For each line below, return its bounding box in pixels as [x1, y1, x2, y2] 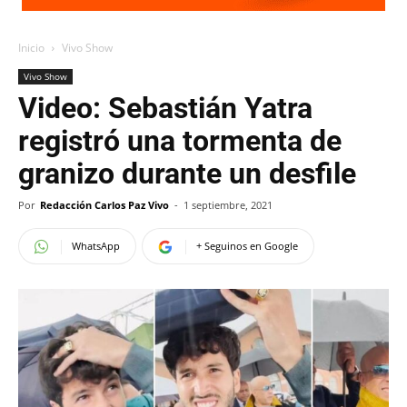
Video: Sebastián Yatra [18, 91, 313, 125]
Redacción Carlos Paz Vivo [40, 198, 169, 212]
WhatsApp [72, 239, 120, 253]
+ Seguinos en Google [196, 239, 298, 253]
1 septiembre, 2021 [184, 198, 273, 212]
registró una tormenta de [18, 124, 342, 158]
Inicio [18, 40, 45, 55]
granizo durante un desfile [18, 156, 356, 191]
